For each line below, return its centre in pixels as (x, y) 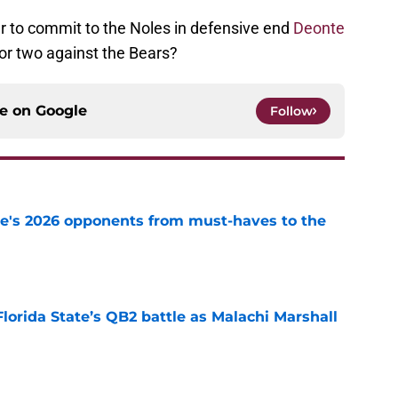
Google (61, 111)
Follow (291, 111)
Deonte (319, 28)
